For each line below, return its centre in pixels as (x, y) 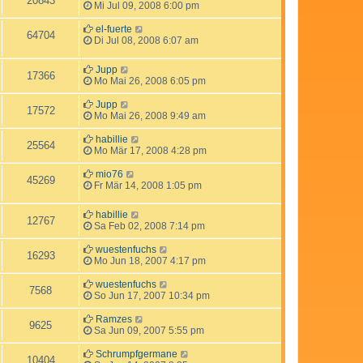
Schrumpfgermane (137, 354)
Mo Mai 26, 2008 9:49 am (149, 115)
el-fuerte (114, 29)
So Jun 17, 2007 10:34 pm (151, 295)
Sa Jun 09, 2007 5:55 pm (148, 330)
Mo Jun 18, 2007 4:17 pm (149, 261)
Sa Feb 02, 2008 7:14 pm (148, 226)
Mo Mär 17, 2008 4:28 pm (149, 150)
